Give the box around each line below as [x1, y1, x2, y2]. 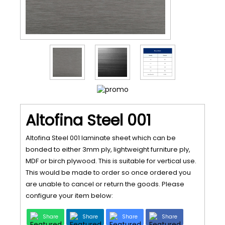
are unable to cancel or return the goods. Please [26, 179, 184, 189]
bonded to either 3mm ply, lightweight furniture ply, [26, 145, 190, 154]
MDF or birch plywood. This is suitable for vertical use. [26, 156, 196, 166]
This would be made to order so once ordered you [26, 168, 191, 177]
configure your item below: [26, 191, 113, 200]
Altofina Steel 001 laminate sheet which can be [26, 133, 176, 143]
